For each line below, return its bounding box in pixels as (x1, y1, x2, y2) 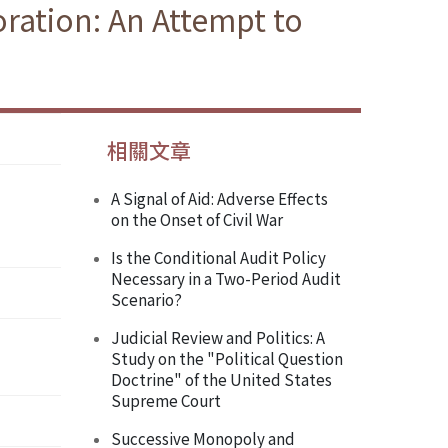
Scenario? (111, 288, 182, 311)
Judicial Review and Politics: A (111, 326, 325, 349)
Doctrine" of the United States (111, 368, 332, 391)
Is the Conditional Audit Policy (111, 246, 326, 269)
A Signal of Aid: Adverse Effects (111, 187, 328, 210)
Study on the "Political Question (111, 347, 343, 370)
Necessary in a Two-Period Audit (111, 267, 341, 290)
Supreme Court (111, 389, 221, 412)
